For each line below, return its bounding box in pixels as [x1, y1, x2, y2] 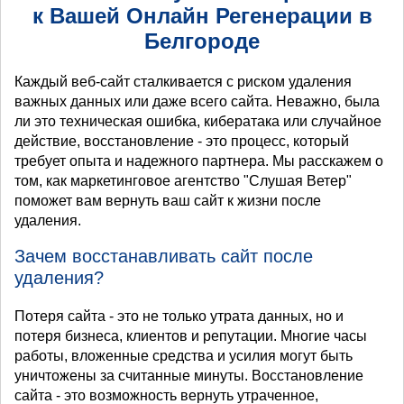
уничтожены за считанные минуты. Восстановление [14, 367, 363, 383]
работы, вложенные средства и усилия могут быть [14, 347, 353, 363]
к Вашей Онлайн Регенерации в [32, 3, 372, 28]
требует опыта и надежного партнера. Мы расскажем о [14, 152, 383, 169]
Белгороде [144, 28, 260, 53]
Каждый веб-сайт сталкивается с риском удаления [14, 73, 352, 89]
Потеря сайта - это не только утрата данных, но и [14, 308, 344, 324]
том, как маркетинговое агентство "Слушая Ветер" [14, 172, 352, 188]
